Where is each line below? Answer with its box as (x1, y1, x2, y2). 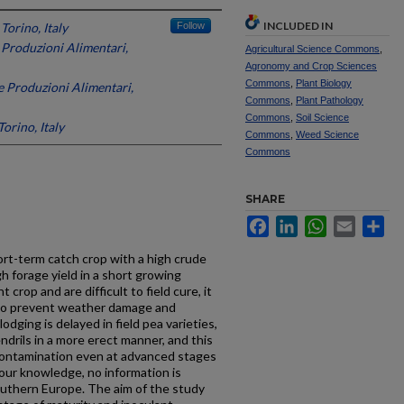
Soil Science (296, 112, 349, 123)
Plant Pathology (296, 95, 363, 106)
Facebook (269, 216, 326, 230)
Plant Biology (296, 78, 352, 88)
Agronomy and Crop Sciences (245, 60, 377, 71)
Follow (177, 20, 205, 31)
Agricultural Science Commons (245, 43, 380, 54)
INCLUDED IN (263, 19, 333, 32)
